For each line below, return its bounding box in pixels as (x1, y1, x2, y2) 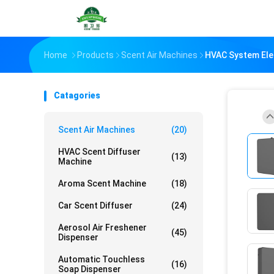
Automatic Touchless (58, 254, 145, 264)
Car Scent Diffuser (58, 201, 133, 210)
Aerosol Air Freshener (58, 223, 147, 232)
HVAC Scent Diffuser (58, 147, 141, 157)
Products (77, 50, 114, 60)
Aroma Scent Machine (58, 179, 146, 188)
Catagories (54, 91, 100, 100)
